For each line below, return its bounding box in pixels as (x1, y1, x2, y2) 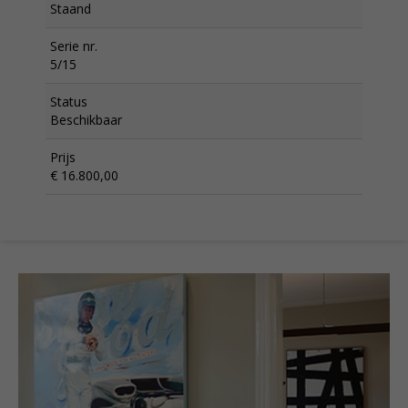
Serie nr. (50, 37, 97, 55)
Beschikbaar (50, 111, 122, 128)
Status (50, 93, 87, 110)
